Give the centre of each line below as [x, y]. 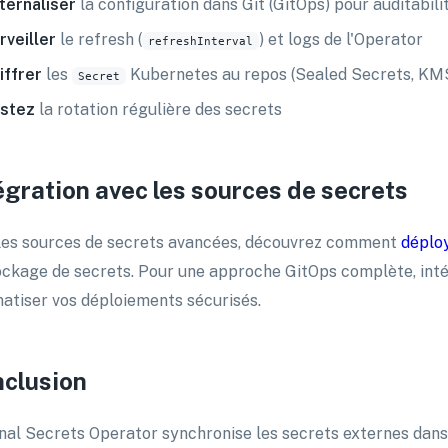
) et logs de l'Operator [341, 39]
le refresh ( [99, 39]
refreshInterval [200, 40]
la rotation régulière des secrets [158, 109]
